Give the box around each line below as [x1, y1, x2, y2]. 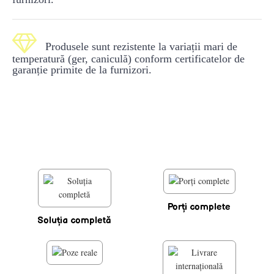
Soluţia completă [37, 214, 112, 226]
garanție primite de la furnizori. [12, 64, 152, 75]
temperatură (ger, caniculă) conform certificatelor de [12, 53, 245, 64]
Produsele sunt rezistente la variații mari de [42, 41, 237, 52]
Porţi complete [168, 201, 231, 213]
